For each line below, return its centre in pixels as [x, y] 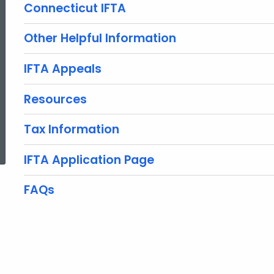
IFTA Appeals [63, 68]
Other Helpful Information [100, 39]
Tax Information [72, 130]
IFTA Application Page [89, 160]
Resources [55, 99]
